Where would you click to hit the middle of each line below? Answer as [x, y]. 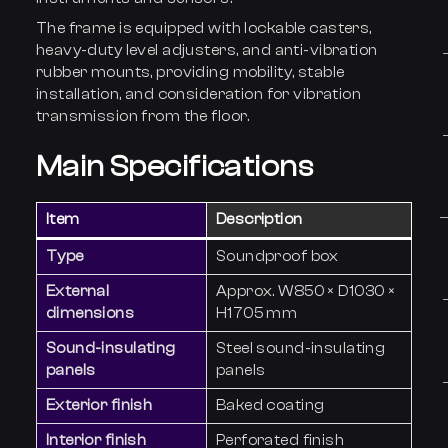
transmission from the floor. [142, 116]
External [77, 291]
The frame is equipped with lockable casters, [203, 28]
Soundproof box [277, 256]
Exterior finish [99, 405]
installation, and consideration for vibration [198, 94]
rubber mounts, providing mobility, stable [190, 72]
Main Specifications [174, 166]
